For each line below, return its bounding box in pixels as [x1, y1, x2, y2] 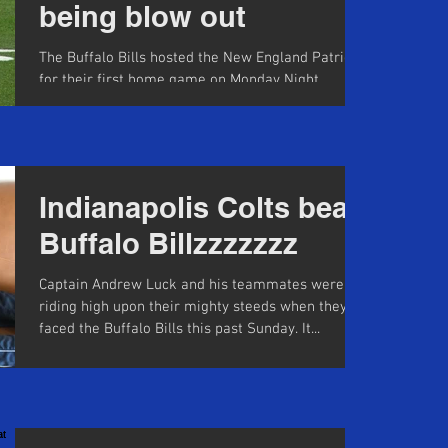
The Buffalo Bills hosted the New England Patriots [39, 49, 364, 67]
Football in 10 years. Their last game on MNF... [39, 93, 338, 111]
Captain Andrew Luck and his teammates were [39, 275, 344, 294]
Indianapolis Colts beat [39, 189, 358, 225]
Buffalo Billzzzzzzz [39, 225, 298, 261]
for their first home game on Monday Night [39, 71, 319, 89]
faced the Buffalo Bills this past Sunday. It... [39, 319, 320, 338]
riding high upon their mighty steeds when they [39, 297, 347, 316]
